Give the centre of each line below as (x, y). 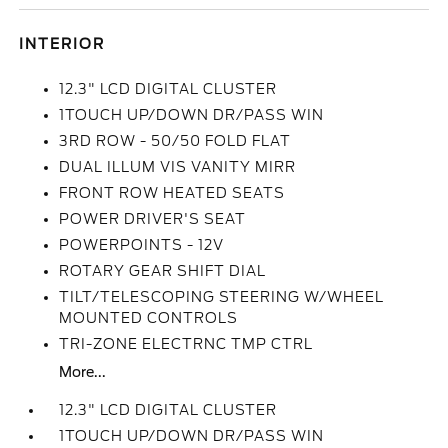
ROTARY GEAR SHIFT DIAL (163, 271)
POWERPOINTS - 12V (142, 245)
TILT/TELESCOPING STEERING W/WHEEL (222, 297)
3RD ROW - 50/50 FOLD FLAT (175, 141)
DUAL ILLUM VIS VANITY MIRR (178, 167)
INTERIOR (62, 44)
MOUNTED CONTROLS (149, 318)
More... (83, 372)
